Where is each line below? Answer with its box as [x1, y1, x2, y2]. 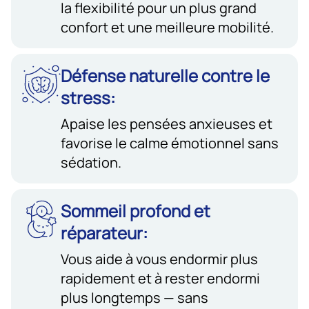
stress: [61, 86, 115, 109]
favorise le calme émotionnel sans [61, 133, 279, 152]
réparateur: [61, 221, 148, 244]
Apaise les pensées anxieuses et [61, 114, 272, 133]
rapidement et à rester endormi [61, 268, 260, 288]
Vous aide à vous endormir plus [61, 249, 258, 268]
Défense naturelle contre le [61, 63, 270, 87]
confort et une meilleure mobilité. [61, 17, 274, 37]
